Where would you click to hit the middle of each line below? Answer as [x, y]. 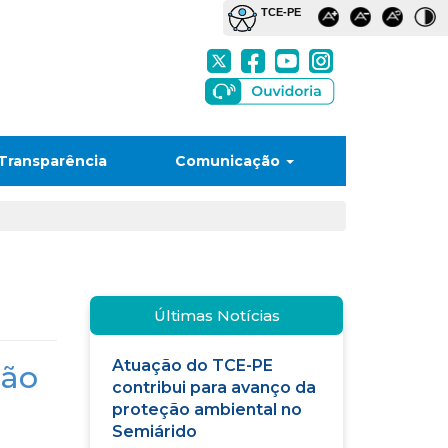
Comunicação [229, 161]
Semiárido [155, 431]
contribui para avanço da [214, 387]
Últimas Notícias [216, 315]
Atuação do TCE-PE [193, 365]
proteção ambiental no [207, 409]
